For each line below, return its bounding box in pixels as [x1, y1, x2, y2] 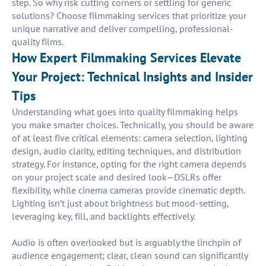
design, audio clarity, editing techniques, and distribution [12, 145, 241, 157]
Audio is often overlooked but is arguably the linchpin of [12, 236, 241, 249]
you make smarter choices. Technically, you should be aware [12, 119, 254, 131]
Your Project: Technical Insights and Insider [12, 68, 253, 85]
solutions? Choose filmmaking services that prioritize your [12, 9, 246, 22]
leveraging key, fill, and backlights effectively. [12, 210, 195, 223]
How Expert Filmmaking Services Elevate [12, 49, 241, 66]
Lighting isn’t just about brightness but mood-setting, [12, 197, 229, 210]
